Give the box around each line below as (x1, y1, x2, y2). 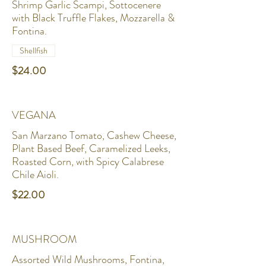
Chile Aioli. (12, 167, 59, 182)
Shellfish (20, 45, 47, 56)
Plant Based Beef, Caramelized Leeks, (12, 141, 170, 156)
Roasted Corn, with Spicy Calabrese (12, 154, 164, 169)
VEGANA (12, 107, 56, 123)
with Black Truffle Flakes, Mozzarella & (12, 10, 175, 26)
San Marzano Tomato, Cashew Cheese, (12, 128, 176, 143)
